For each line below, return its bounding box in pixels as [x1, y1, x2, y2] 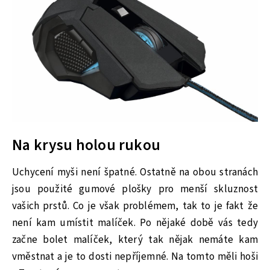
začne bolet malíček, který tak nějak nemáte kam [12, 232, 258, 247]
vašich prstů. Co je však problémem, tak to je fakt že [12, 198, 258, 213]
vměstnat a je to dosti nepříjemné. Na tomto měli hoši [12, 249, 258, 264]
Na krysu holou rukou [12, 134, 160, 157]
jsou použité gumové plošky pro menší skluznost [12, 181, 258, 196]
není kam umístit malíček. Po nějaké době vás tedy [12, 215, 258, 230]
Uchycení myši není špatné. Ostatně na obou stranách [12, 165, 258, 180]
